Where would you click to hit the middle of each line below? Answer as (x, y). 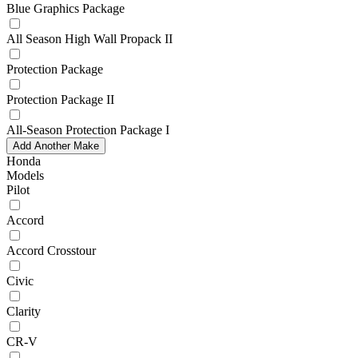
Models (25, 175)
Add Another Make (56, 145)
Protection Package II (60, 99)
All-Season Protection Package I (88, 129)
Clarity (24, 311)
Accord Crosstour (51, 250)
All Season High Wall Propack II (89, 38)
